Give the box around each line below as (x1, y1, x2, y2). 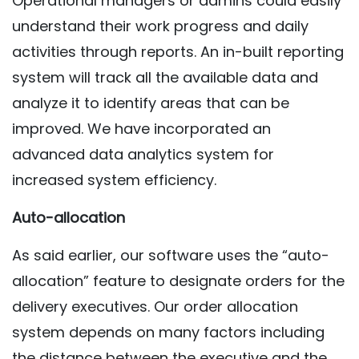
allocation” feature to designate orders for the (12, 271, 345, 291)
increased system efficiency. (12, 170, 216, 190)
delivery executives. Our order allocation (12, 296, 298, 317)
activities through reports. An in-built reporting (12, 42, 344, 62)
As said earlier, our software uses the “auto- (12, 245, 329, 265)
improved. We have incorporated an (12, 119, 271, 139)
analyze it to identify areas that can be (12, 93, 289, 113)
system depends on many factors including (12, 322, 325, 342)
